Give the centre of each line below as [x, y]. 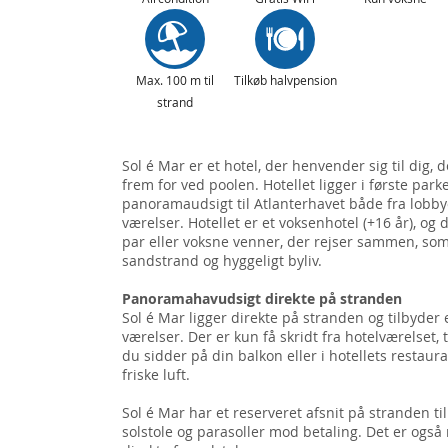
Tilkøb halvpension [285, 80]
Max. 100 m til [175, 80]
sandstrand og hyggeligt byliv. [222, 260]
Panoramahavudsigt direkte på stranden [262, 298]
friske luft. [156, 374]
